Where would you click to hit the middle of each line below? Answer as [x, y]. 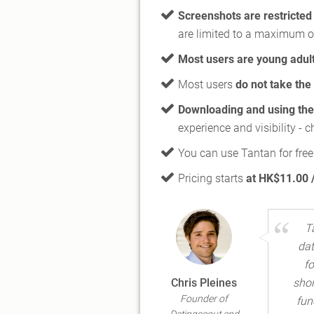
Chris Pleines [204, 282]
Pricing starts [212, 178]
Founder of [204, 298]
